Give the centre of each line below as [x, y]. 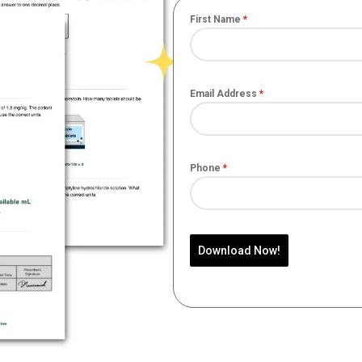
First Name [217, 20]
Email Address [225, 94]
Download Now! [239, 251]
